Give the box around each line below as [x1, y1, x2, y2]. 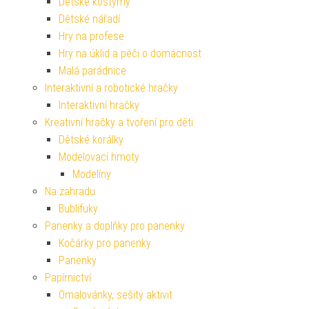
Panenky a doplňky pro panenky [45, 219, 185, 233]
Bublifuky [59, 202, 98, 216]
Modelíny [72, 168, 111, 181]
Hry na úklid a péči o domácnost [59, 47, 201, 61]
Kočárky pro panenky [59, 237, 151, 250]
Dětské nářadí [59, 12, 120, 26]
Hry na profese [59, 30, 124, 43]
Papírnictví [45, 271, 91, 285]
